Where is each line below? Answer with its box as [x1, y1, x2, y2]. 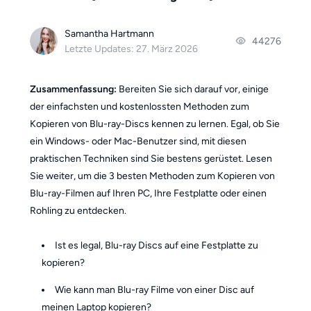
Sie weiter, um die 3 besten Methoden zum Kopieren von [29, 170, 275, 183]
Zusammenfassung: [29, 83, 117, 96]
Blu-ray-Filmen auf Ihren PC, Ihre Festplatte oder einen [29, 187, 267, 200]
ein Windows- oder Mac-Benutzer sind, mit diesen [29, 135, 246, 148]
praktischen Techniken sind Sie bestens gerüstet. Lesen [29, 153, 272, 165]
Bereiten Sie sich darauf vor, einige [116, 83, 269, 96]
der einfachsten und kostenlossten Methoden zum [29, 101, 249, 113]
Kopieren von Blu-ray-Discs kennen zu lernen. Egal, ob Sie [29, 118, 280, 131]
